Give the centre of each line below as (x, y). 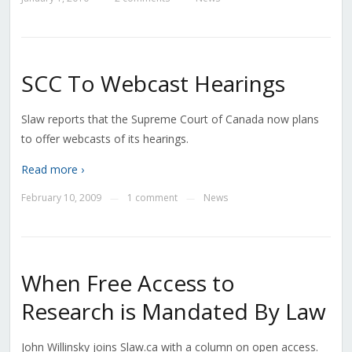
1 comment (152, 198)
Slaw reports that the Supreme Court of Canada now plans (170, 119)
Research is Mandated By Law (173, 312)
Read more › (52, 170)
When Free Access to (128, 283)
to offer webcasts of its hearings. (104, 139)
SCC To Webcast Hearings (153, 84)
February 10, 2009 (61, 198)
